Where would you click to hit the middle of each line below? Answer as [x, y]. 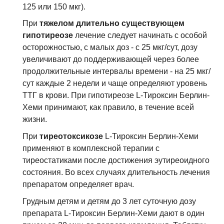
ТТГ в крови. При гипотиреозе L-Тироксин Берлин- [116, 95]
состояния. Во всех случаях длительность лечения [116, 172]
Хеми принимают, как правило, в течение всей [108, 107]
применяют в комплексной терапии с [91, 148]
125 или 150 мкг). [54, 6]
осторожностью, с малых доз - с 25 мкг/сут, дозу [110, 47]
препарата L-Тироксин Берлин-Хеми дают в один [113, 213]
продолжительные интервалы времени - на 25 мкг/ [116, 71]
